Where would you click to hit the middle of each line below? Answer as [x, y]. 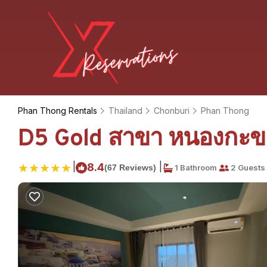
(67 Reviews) [130, 167]
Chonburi [172, 111]
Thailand [125, 111]
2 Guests [247, 167]
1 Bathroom [195, 167]
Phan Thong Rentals [59, 111]
